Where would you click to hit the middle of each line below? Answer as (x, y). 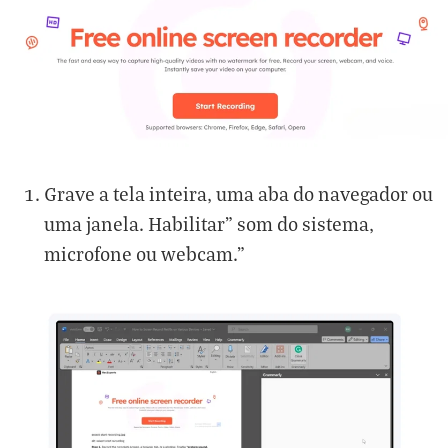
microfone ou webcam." (144, 253)
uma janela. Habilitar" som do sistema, (209, 223)
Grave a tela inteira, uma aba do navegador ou (238, 193)
